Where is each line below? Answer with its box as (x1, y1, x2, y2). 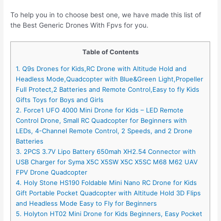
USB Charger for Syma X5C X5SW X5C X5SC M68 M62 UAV (16, 158, 198, 166)
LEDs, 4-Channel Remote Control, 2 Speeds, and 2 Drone (16, 127, 193, 135)
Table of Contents (82, 48, 139, 56)
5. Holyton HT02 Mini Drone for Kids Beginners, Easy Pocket (16, 210, 203, 218)
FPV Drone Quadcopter (16, 168, 88, 177)
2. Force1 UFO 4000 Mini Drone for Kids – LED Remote (16, 106, 184, 114)
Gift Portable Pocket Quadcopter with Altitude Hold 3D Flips (16, 189, 201, 197)
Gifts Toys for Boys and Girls (16, 96, 104, 104)
